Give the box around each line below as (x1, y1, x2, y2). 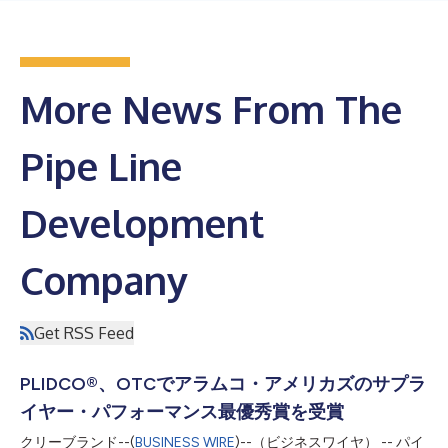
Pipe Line (20, 141, 182, 190)
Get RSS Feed (34, 322, 134, 343)
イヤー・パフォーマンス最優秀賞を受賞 (20, 400, 344, 423)
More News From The (20, 84, 402, 133)
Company (20, 255, 188, 304)
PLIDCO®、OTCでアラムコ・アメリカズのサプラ (20, 372, 426, 395)
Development (20, 198, 265, 247)
